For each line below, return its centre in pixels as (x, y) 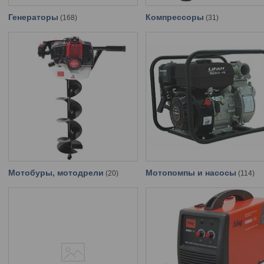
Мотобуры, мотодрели (56, 172)
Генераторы (33, 17)
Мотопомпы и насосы (191, 172)
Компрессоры (175, 17)
